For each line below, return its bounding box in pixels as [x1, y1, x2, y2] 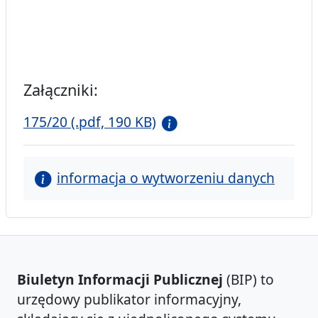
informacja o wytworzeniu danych [57, 168, 275, 188]
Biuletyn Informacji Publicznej [17, 270, 223, 290]
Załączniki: [23, 79, 98, 101]
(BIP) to [223, 270, 274, 290]
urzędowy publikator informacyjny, [17, 290, 241, 309]
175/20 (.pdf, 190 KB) [23, 112, 156, 132]
